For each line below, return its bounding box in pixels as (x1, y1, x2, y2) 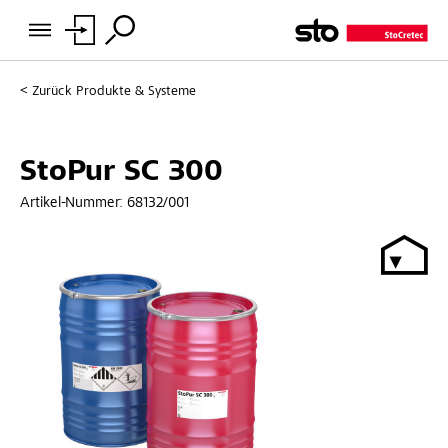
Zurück (32, 85, 72, 99)
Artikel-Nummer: (20, 195, 127, 211)
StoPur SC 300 (20, 157, 223, 188)
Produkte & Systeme (76, 85, 196, 99)
